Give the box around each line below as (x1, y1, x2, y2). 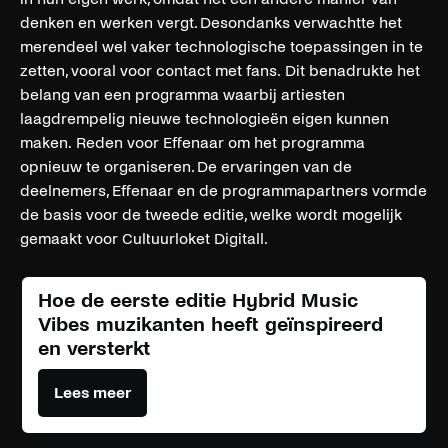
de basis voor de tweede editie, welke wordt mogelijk (20, 205, 402, 223)
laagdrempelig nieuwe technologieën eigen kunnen (20, 109, 389, 127)
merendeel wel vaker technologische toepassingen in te (20, 37, 423, 55)
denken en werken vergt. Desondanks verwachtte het (20, 13, 402, 31)
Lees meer (54, 383, 131, 401)
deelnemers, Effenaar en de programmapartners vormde (20, 181, 427, 199)
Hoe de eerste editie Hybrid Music (38, 289, 358, 311)
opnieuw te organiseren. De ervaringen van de (20, 157, 352, 175)
